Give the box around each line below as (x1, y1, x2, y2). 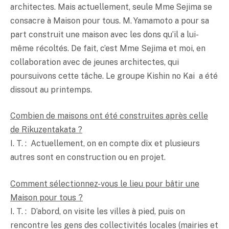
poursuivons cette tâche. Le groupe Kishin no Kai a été (10, 71, 218, 81)
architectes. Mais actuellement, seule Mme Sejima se (10, 2, 212, 12)
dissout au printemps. (10, 84, 92, 95)
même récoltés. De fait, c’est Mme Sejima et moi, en (10, 43, 205, 53)
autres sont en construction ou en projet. (10, 152, 166, 163)
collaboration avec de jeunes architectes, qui (10, 57, 179, 67)
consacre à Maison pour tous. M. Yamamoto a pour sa (10, 15, 209, 26)
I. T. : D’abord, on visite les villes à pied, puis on (10, 206, 185, 216)
